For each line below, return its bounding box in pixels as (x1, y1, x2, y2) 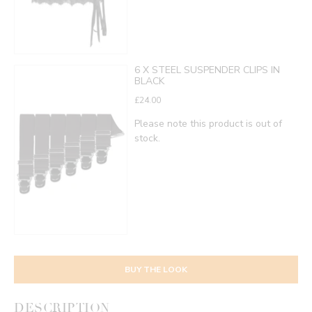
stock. (134, 131, 161, 145)
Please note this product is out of (134, 116, 283, 130)
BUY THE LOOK (125, 263, 187, 275)
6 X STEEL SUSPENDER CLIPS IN (134, 63, 281, 77)
